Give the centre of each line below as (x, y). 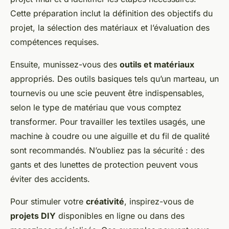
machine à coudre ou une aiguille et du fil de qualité (110, 136)
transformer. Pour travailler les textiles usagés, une (108, 122)
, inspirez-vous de (159, 202)
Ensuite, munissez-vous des (65, 65)
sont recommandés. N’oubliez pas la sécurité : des (107, 151)
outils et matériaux (157, 65)
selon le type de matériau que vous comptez (96, 108)
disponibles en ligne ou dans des (120, 216)
